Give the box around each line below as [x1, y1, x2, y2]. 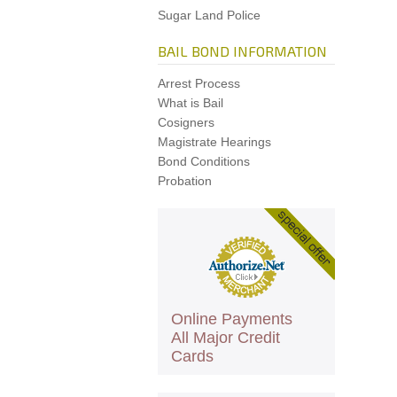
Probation [158, 174, 212, 188]
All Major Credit [171, 329, 280, 346]
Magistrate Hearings [158, 135, 271, 149]
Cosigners [158, 115, 214, 129]
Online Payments [171, 310, 292, 328]
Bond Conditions [158, 154, 250, 168]
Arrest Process [158, 76, 240, 90]
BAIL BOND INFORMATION [158, 43, 327, 59]
